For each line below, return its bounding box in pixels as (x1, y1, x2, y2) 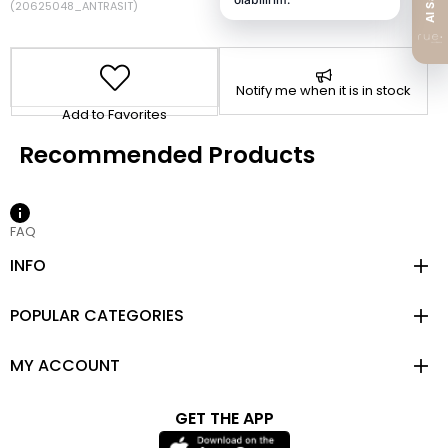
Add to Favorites (62, 104, 167, 124)
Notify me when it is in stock (236, 81, 411, 100)
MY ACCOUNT (10, 354, 120, 377)
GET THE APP (174, 407, 274, 430)
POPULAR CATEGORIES (10, 304, 184, 327)
